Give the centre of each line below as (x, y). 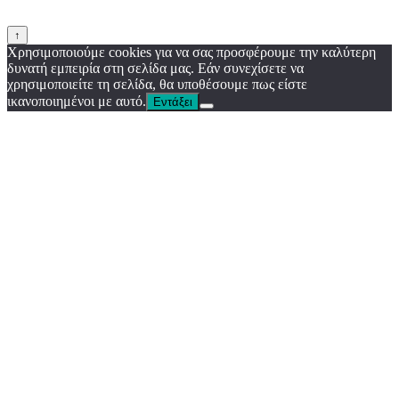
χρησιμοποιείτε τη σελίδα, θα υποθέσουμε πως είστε (157, 85)
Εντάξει (173, 102)
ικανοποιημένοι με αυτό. (77, 102)
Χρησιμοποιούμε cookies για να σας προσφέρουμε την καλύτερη (191, 53)
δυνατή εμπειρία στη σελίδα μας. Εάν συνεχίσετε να (155, 69)
